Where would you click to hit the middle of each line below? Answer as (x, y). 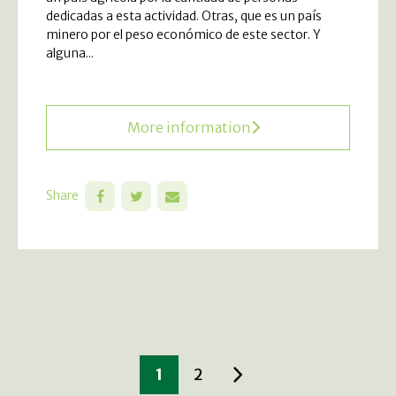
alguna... (70, 53)
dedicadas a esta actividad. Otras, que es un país (184, 15)
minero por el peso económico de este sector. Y (183, 34)
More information (189, 127)
